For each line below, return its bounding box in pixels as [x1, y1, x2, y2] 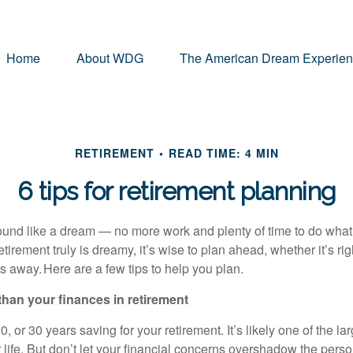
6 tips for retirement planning [17, 176, 336, 206]
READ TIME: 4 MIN [168, 145, 279, 161]
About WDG [76, 48, 143, 67]
